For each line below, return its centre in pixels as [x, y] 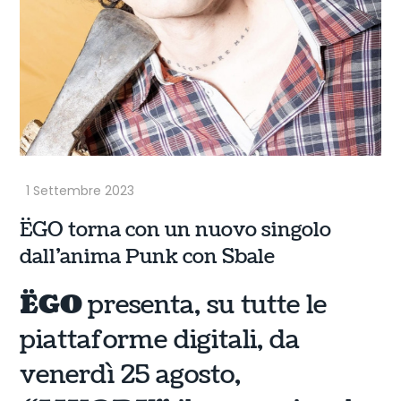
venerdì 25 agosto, [131, 375]
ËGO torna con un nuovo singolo [176, 230]
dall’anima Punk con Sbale [148, 257]
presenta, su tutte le [208, 306]
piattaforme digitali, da [160, 341]
